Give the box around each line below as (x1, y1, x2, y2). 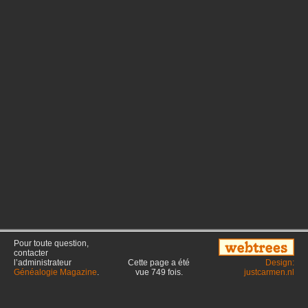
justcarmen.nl (244, 267, 294, 277)
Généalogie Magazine (14, 267, 97, 277)
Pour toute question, (14, 239, 89, 248)
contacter (14, 248, 48, 258)
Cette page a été (128, 258, 190, 267)
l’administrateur (14, 258, 71, 267)
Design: (265, 258, 294, 267)
